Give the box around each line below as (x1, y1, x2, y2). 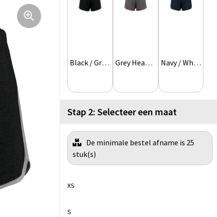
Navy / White (193, 58, 201, 68)
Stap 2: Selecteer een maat (67, 106, 177, 118)
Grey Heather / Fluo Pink (144, 58, 153, 68)
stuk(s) (73, 149, 96, 159)
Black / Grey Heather (102, 58, 109, 68)
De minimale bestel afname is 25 (86, 138, 194, 148)
